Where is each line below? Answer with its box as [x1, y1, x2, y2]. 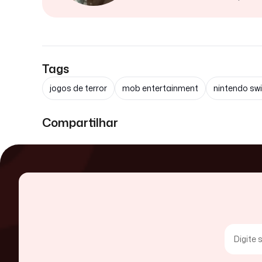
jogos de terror [50, 82, 107, 94]
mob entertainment [122, 82, 198, 94]
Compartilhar [42, 114, 118, 130]
